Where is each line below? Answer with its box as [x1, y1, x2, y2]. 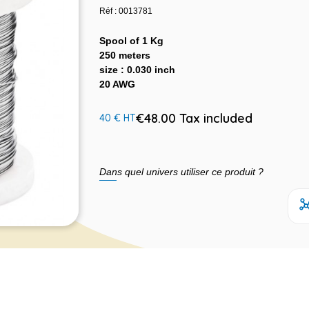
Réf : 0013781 [99, 6, 152, 16]
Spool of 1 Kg [99, 35, 163, 46]
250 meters [99, 50, 150, 61]
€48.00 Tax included [136, 110, 252, 126]
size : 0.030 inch [99, 64, 175, 75]
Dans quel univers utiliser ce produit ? [99, 166, 263, 177]
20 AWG [99, 79, 135, 90]
